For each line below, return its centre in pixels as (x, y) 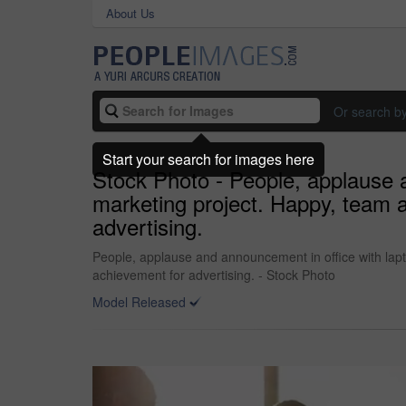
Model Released (139, 302)
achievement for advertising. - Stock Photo (214, 275)
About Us (130, 13)
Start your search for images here (208, 159)
